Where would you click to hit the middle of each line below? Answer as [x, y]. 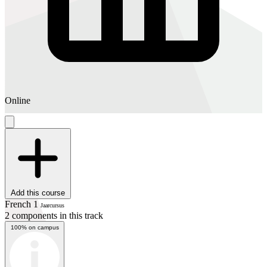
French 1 [23, 204]
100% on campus [35, 227]
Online [18, 100]
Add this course [38, 193]
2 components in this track [54, 215]
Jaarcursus [52, 205]
